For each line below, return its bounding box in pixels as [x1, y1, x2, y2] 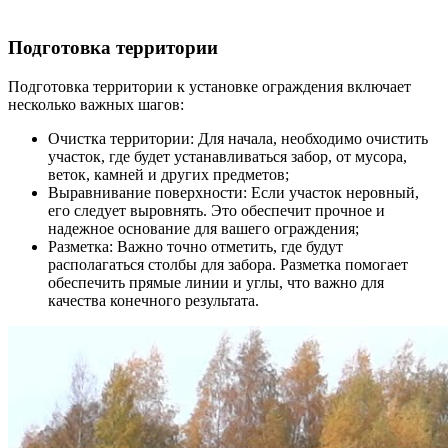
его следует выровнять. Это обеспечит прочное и [48, 202, 385, 220]
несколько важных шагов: [8, 96, 184, 114]
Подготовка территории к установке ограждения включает [8, 78, 411, 96]
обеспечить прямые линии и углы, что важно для [48, 274, 384, 292]
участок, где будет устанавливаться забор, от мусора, [48, 148, 407, 166]
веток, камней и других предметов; [48, 166, 289, 184]
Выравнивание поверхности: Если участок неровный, [48, 184, 419, 202]
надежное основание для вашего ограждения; [48, 220, 359, 238]
